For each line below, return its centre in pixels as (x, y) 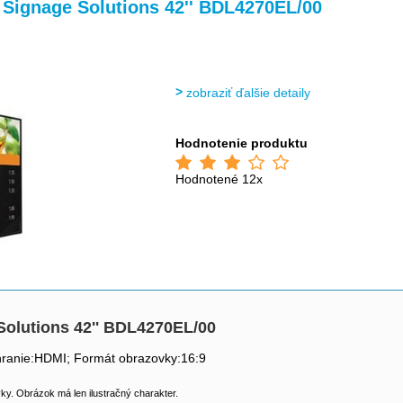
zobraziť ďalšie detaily (249, 93)
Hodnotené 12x (219, 179)
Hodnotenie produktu (242, 143)
